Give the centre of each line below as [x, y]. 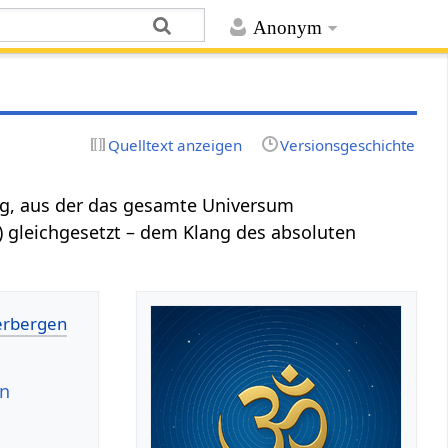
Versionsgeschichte [347, 144]
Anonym [287, 28]
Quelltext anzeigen [175, 144]
